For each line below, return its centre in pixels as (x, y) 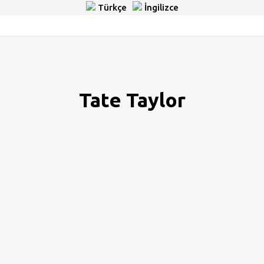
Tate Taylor (132, 100)
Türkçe (111, 7)
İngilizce (160, 7)
